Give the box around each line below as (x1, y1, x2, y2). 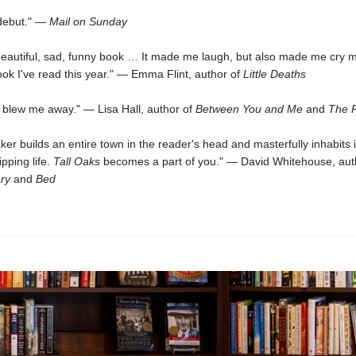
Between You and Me (195, 103, 303, 115)
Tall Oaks (52, 155, 100, 168)
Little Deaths (242, 68, 306, 80)
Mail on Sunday (48, 15, 127, 28)
